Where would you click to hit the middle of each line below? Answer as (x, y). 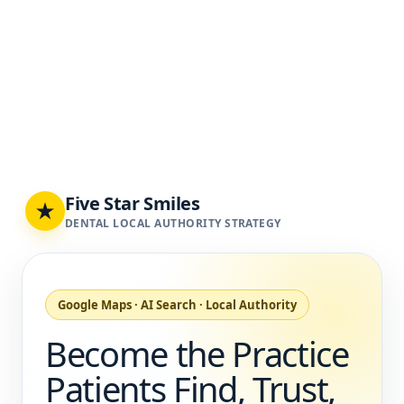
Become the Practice (197, 353)
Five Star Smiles (133, 203)
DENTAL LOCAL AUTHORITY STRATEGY (173, 223)
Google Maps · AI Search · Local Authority (177, 305)
